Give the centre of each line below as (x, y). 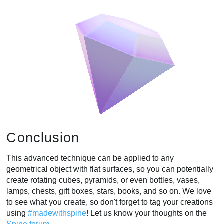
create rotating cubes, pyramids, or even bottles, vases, (103, 180)
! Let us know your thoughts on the (147, 213)
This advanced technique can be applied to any (90, 158)
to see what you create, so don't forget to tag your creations (110, 202)
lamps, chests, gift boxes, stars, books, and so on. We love (109, 191)
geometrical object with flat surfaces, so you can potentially (110, 169)
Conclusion (43, 138)
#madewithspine (57, 213)
